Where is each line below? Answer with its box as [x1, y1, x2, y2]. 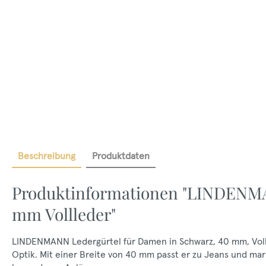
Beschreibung [18, 150, 75, 161]
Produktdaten [92, 150, 150, 161]
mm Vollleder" [12, 203, 116, 225]
